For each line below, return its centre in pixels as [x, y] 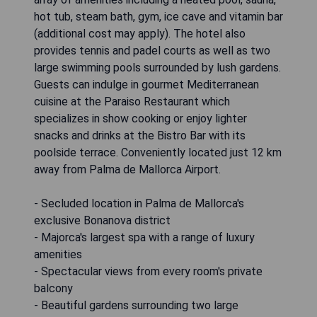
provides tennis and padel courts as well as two [152, 50]
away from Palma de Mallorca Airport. [127, 169]
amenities [58, 254]
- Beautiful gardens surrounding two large [136, 305]
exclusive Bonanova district [102, 220]
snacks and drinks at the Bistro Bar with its [140, 135]
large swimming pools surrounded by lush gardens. [157, 67]
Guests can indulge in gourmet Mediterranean [146, 84]
